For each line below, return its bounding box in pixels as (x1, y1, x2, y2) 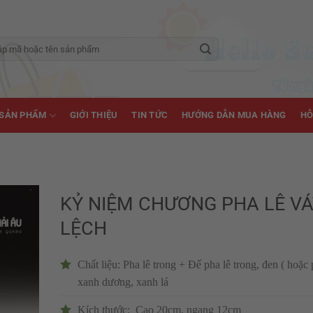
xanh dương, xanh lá (78, 275, 168, 288)
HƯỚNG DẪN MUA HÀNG (182, 110, 286, 120)
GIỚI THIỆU (69, 110, 118, 120)
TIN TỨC (131, 110, 168, 120)
